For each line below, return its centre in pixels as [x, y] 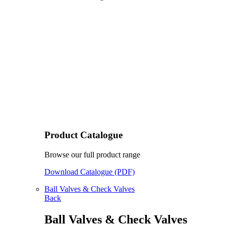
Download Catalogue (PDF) [90, 172]
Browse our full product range [92, 154]
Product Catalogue [83, 135]
